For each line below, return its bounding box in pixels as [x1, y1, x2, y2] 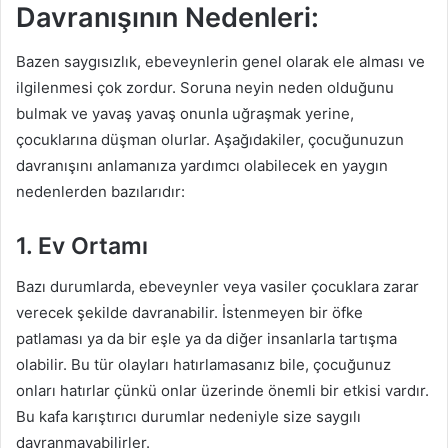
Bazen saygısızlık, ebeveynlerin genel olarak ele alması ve [16, 52, 425, 71]
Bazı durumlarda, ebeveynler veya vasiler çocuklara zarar [16, 276, 419, 296]
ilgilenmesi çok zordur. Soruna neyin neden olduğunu [16, 78, 394, 97]
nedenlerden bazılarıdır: [16, 182, 185, 201]
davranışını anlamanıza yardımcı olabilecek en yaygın [16, 156, 388, 175]
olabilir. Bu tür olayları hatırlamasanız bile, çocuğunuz [16, 354, 391, 374]
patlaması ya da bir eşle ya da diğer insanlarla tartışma [16, 328, 397, 348]
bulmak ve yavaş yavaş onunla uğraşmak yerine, [16, 104, 354, 123]
